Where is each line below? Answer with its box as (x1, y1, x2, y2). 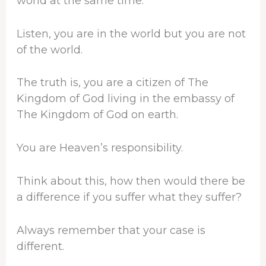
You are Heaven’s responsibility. (16, 141, 183, 155)
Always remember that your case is (16, 223, 205, 237)
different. (16, 239, 64, 253)
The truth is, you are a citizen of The (16, 76, 208, 90)
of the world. (16, 43, 83, 56)
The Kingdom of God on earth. (16, 108, 178, 122)
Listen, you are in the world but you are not (16, 27, 246, 40)
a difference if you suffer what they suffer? (16, 191, 242, 204)
